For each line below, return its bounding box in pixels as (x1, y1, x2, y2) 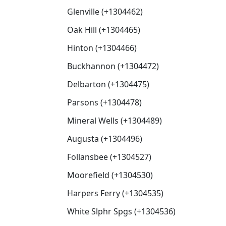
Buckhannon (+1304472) (67, 61, 159, 72)
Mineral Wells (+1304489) (67, 115, 162, 126)
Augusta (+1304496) (67, 133, 142, 144)
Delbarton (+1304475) (67, 79, 149, 90)
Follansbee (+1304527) (67, 151, 151, 162)
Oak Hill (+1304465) (67, 24, 140, 35)
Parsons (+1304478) (67, 97, 142, 108)
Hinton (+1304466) (67, 42, 137, 53)
